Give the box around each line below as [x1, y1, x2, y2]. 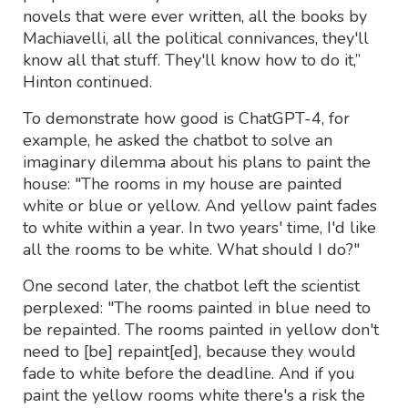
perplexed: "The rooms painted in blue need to [23, 296, 371, 319]
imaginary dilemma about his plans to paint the [23, 150, 371, 173]
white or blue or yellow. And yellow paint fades [23, 194, 377, 217]
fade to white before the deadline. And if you [23, 362, 355, 384]
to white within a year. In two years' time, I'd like [23, 216, 376, 239]
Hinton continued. [23, 70, 152, 93]
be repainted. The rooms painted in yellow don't [23, 318, 379, 341]
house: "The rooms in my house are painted [23, 172, 342, 195]
